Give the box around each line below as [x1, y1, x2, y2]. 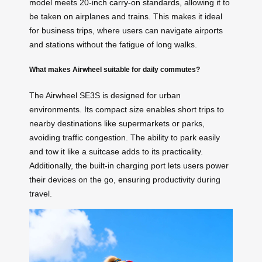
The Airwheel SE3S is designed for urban [29, 90, 181, 100]
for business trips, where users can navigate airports [29, 25, 223, 35]
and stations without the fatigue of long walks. [29, 39, 197, 49]
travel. [29, 188, 52, 198]
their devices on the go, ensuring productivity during [29, 174, 220, 184]
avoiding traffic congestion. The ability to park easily [29, 132, 220, 142]
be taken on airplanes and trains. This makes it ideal [29, 11, 222, 21]
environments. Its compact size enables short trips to [29, 104, 224, 114]
